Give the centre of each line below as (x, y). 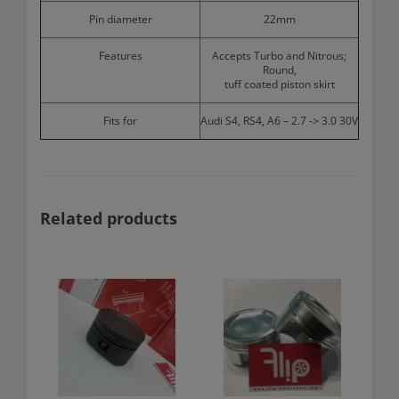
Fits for (120, 121)
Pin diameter (120, 20)
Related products (109, 219)
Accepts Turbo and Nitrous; (279, 56)
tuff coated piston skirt (279, 85)
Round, (279, 70)
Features (120, 56)
